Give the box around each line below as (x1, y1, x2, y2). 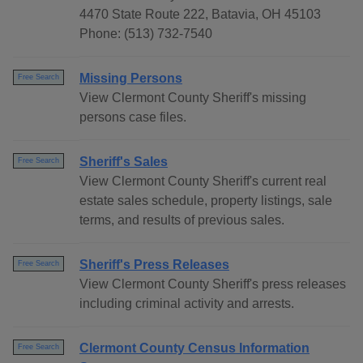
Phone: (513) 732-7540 (79, 27, 212, 41)
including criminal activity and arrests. (79, 297, 294, 311)
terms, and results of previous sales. (79, 213, 284, 228)
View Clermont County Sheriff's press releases (79, 277, 346, 292)
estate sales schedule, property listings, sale (79, 194, 332, 208)
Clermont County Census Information (79, 341, 310, 356)
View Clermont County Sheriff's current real (79, 174, 327, 189)
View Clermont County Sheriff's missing (79, 91, 306, 105)
